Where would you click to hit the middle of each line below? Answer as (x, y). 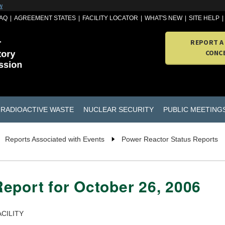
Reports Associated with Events (55, 139)
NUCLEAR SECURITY (118, 109)
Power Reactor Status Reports (170, 139)
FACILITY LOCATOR (110, 18)
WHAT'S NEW (164, 18)
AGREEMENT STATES (45, 18)
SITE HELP (204, 18)
